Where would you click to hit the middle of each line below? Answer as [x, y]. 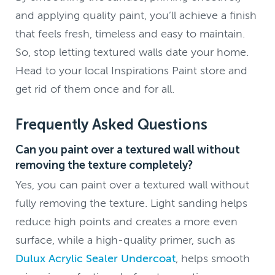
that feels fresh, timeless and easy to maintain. [130, 33]
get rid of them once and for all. [95, 89]
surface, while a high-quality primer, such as [126, 240]
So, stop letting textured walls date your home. [132, 52]
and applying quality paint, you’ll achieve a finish [136, 15]
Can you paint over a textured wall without [128, 149]
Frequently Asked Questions [112, 124]
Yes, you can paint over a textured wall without [133, 184]
